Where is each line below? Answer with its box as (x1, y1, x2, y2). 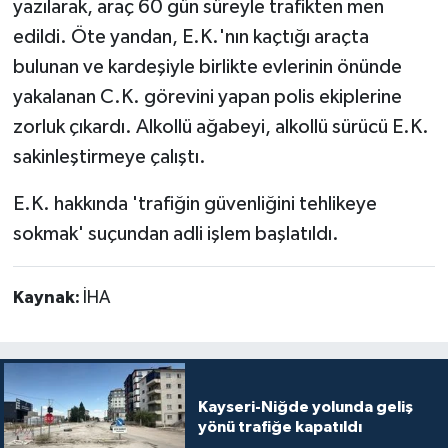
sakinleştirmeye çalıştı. (12, 146, 206, 167)
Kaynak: (12, 288, 83, 307)
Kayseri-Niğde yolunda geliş (197, 398, 413, 415)
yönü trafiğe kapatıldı (197, 418, 362, 435)
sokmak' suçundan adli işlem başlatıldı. (12, 223, 339, 244)
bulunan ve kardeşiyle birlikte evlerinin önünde (12, 56, 402, 77)
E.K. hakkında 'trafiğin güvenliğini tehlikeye (12, 193, 377, 214)
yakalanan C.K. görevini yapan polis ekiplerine (12, 86, 402, 107)
